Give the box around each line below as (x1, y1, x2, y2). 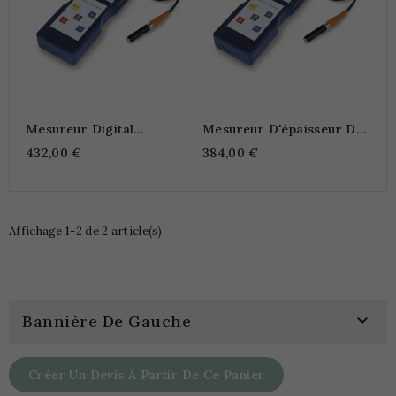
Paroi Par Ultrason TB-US (202, 136, 366, 153)
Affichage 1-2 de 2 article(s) (9, 223, 163, 239)
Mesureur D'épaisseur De (202, 120, 364, 137)
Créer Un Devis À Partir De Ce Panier (28, 366, 265, 383)
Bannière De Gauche (22, 310, 191, 331)
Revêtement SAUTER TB (26, 152, 177, 169)
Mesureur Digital (26, 120, 134, 137)
